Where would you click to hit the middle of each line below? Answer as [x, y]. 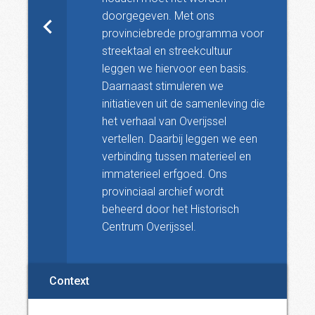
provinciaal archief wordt [163, 192]
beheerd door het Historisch [171, 209]
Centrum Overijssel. [149, 227]
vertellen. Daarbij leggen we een [180, 139]
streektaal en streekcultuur [167, 51]
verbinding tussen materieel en [176, 156]
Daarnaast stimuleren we [163, 86]
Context [69, 281]
